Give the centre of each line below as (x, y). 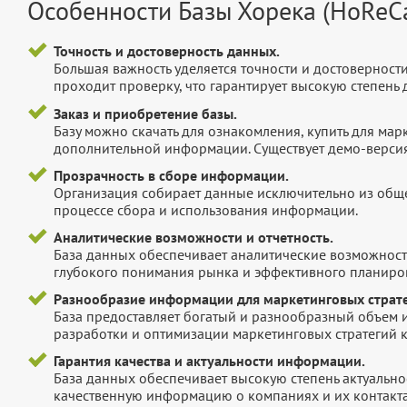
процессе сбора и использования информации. (205, 209)
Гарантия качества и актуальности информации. (209, 361)
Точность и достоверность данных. (166, 51)
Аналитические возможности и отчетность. (193, 238)
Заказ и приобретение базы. (145, 113)
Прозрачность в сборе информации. (171, 175)
